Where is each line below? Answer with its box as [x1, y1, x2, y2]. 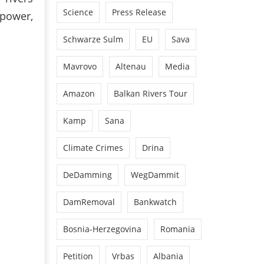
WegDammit [131, 169, 179, 180]
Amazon [63, 87, 95, 99]
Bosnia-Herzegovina [63, 223, 141, 235]
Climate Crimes [63, 141, 123, 153]
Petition [63, 250, 93, 262]
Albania [153, 250, 183, 262]
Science [63, 6, 93, 18]
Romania [160, 223, 195, 235]
